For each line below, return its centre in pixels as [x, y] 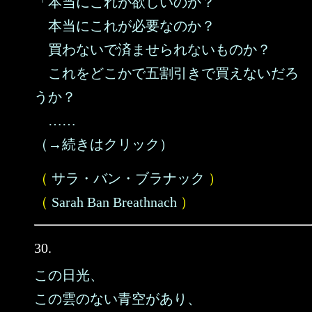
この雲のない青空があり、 [118, 299]
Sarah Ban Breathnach [114, 202]
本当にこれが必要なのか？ [125, 26]
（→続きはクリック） [104, 144]
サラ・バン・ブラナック [128, 178]
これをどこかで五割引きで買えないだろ [166, 73]
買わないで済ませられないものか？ [153, 49]
